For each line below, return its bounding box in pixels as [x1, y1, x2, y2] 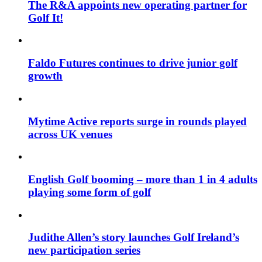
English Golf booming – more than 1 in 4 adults [28, 173, 257, 185]
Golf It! [28, 11, 63, 24]
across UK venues [28, 127, 112, 140]
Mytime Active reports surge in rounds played [28, 115, 247, 127]
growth [28, 70, 63, 82]
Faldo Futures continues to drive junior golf [28, 57, 237, 70]
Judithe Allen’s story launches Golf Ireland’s [28, 231, 239, 244]
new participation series [28, 244, 140, 257]
